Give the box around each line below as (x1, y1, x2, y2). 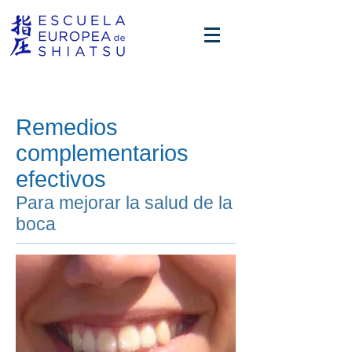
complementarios (16, 141, 189, 166)
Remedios (16, 115, 118, 140)
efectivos (16, 167, 106, 192)
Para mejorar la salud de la (16, 192, 233, 213)
